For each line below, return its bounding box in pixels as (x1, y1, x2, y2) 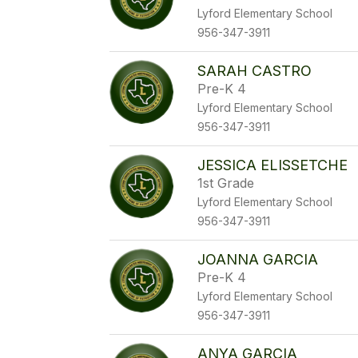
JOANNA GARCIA (197, 251, 319, 268)
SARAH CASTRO (197, 62, 312, 79)
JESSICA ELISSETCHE (197, 157, 348, 173)
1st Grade (197, 175, 255, 191)
